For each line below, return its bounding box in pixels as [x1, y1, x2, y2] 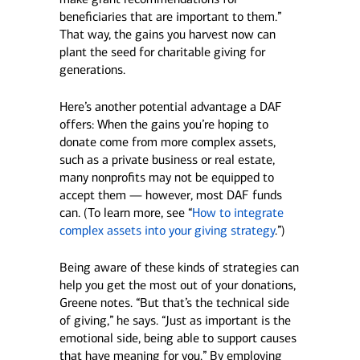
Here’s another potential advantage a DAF [59, 99, 282, 114]
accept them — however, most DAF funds [59, 187, 282, 202]
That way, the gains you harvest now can [59, 27, 276, 42]
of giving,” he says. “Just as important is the [59, 313, 291, 328]
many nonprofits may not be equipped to [59, 170, 274, 185]
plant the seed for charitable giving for [59, 44, 265, 59]
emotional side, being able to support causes [59, 330, 297, 346]
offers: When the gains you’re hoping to [59, 117, 268, 132]
